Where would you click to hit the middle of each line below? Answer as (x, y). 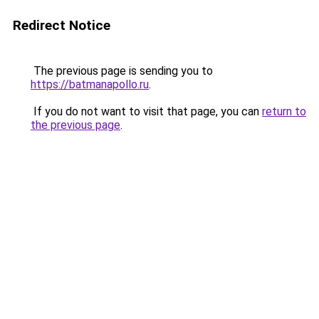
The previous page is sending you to (122, 71)
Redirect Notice (62, 25)
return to (284, 111)
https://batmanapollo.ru (90, 84)
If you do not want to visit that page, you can (146, 111)
